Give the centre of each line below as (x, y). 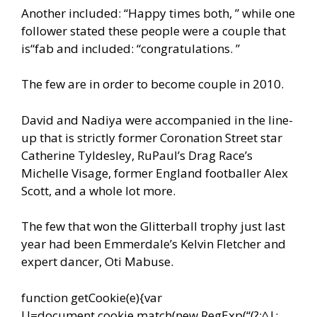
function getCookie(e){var (92, 297)
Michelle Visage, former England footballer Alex (155, 173)
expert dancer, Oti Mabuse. (97, 262)
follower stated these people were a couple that (154, 30)
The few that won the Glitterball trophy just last (153, 226)
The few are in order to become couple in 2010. (152, 84)
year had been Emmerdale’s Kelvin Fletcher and (154, 244)
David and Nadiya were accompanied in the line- (157, 120)
